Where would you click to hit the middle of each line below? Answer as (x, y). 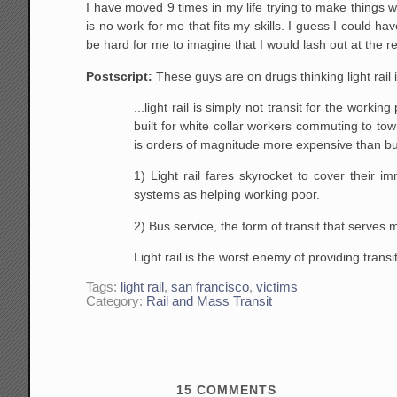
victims (277, 287)
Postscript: (121, 76)
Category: (117, 301)
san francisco (210, 287)
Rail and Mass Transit (210, 301)
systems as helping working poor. (227, 195)
